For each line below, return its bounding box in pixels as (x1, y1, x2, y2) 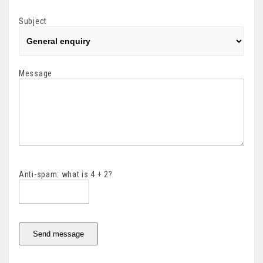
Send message (33, 230, 84, 239)
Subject (19, 16, 47, 26)
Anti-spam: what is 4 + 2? (19, 170, 113, 180)
